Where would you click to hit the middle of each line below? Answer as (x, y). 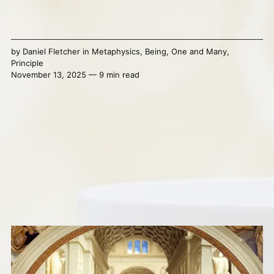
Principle (27, 63)
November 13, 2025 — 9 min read (75, 75)
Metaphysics (116, 52)
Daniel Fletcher (51, 52)
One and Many (199, 52)
